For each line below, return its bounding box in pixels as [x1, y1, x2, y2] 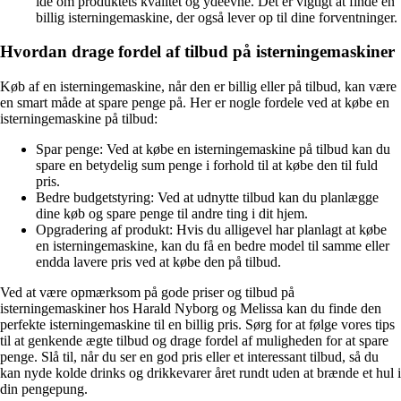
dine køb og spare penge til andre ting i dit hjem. [36, 206, 308, 222]
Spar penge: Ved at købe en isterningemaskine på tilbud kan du [36, 141, 390, 158]
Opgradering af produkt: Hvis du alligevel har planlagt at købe [36, 222, 387, 238]
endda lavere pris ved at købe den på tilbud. [36, 254, 281, 270]
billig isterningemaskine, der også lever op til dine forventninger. [36, 9, 397, 25]
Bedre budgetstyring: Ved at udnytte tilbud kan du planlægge [36, 190, 379, 206]
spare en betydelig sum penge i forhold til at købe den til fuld [36, 158, 378, 174]
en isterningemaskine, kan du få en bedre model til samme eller [36, 238, 389, 254]
